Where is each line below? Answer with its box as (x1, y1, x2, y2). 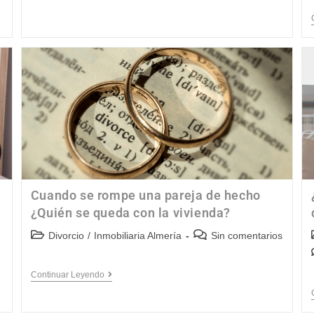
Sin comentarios (210, 229, 282, 241)
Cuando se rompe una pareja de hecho (30, 187, 261, 203)
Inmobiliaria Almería (93, 229, 182, 241)
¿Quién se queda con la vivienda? (30, 205, 231, 220)
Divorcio (48, 229, 84, 241)
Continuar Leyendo (30, 269, 104, 280)
